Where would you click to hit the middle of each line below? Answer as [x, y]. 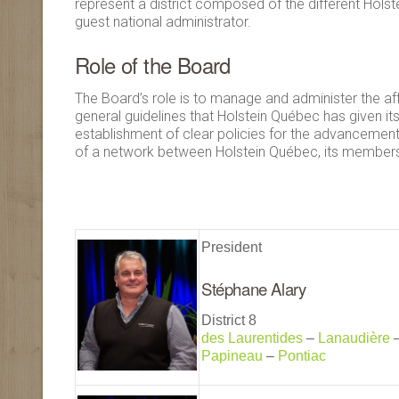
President [232, 247]
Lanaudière [354, 338]
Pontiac [302, 356]
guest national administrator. [163, 22]
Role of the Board [153, 65]
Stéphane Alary [254, 289]
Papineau [232, 356]
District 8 [229, 320]
